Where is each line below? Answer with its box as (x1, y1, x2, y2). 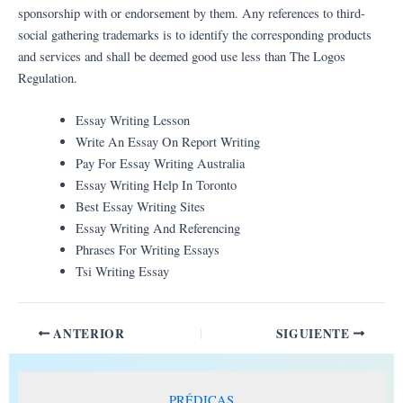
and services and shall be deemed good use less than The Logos (18, 47, 345, 65)
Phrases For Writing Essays (75, 240, 219, 258)
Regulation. (18, 68, 77, 86)
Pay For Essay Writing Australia (75, 154, 245, 172)
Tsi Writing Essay (75, 262, 169, 280)
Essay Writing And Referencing (75, 219, 240, 237)
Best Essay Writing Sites (75, 197, 205, 215)
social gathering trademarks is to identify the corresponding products (18, 25, 372, 43)
